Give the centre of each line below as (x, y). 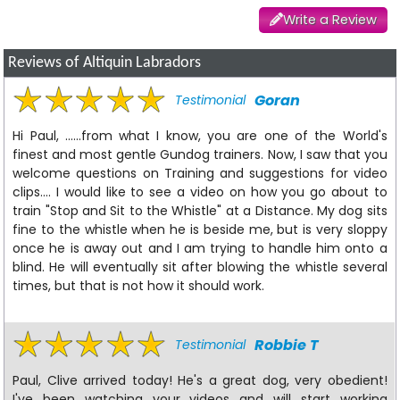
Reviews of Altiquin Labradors (105, 63)
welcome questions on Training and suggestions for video (200, 174)
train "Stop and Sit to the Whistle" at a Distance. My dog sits (200, 211)
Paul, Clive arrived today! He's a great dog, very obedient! (200, 380)
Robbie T (287, 345)
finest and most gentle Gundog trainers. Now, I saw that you (200, 155)
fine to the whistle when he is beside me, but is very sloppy (200, 230)
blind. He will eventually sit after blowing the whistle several (200, 267)
